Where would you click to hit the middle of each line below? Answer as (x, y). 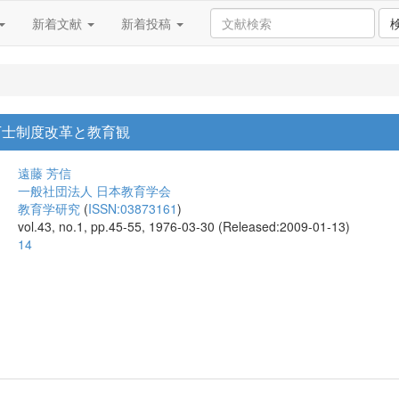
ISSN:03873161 (133, 208)
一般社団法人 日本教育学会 (94, 191)
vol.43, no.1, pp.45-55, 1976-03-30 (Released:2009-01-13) (184, 226)
